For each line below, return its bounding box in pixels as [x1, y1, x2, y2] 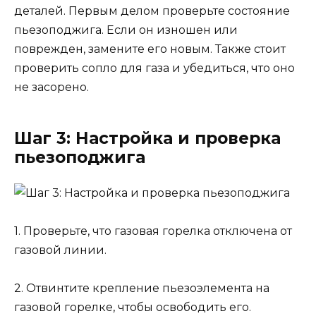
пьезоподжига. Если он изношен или [14, 23, 238, 37]
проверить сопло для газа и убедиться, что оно [14, 61, 295, 75]
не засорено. [14, 80, 89, 94]
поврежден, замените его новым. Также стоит [14, 42, 286, 56]
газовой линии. [14, 243, 107, 257]
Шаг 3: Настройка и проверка [14, 128, 281, 148]
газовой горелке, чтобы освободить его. [14, 300, 251, 315]
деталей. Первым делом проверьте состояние [14, 4, 290, 18]
